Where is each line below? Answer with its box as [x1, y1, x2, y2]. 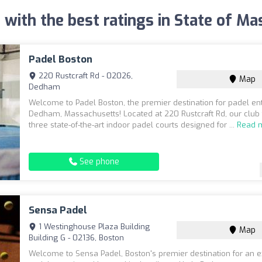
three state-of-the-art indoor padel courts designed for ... [29, 120, 237, 130]
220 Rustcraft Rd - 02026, [36, 71, 133, 81]
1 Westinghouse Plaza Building [36, 222, 150, 232]
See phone [77, 156, 119, 167]
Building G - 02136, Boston [29, 233, 125, 243]
